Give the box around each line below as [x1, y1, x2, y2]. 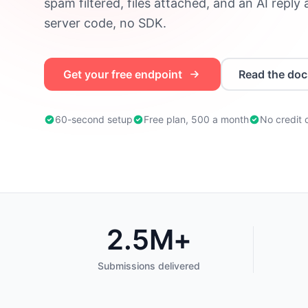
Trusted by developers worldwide [43, 227, 218, 241]
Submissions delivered [97, 260, 200, 272]
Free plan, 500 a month [144, 113, 249, 125]
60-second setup [55, 113, 133, 125]
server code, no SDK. [44, 16, 166, 30]
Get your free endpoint [63, 67, 182, 81]
